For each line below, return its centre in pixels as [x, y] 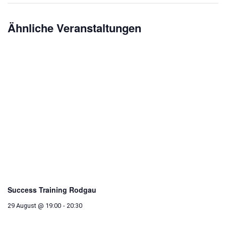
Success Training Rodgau [52, 190]
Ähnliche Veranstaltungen [74, 28]
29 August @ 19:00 [34, 206]
